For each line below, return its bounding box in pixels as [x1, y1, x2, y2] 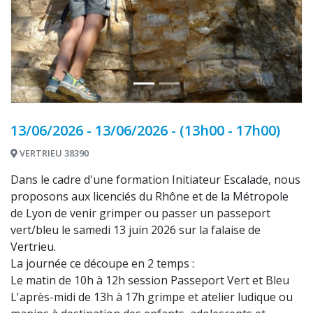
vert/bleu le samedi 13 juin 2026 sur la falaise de [10, 222, 261, 238]
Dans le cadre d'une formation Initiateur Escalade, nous [10, 172, 300, 187]
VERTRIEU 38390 [17, 147, 89, 159]
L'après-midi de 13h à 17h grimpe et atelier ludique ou [10, 289, 293, 305]
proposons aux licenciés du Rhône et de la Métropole [10, 189, 289, 204]
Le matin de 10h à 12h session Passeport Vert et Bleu [10, 272, 289, 288]
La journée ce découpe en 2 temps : [10, 256, 194, 271]
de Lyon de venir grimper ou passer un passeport [10, 205, 270, 221]
